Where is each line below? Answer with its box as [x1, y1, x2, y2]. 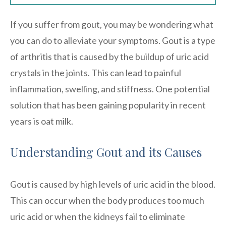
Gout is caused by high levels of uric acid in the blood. [10, 178, 215, 190]
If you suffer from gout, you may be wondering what [10, 18, 213, 30]
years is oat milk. [10, 115, 73, 127]
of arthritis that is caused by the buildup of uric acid [10, 50, 209, 62]
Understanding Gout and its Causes [10, 143, 202, 160]
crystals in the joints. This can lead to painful [10, 67, 181, 78]
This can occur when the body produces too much [10, 194, 204, 206]
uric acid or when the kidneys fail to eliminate [10, 210, 185, 222]
